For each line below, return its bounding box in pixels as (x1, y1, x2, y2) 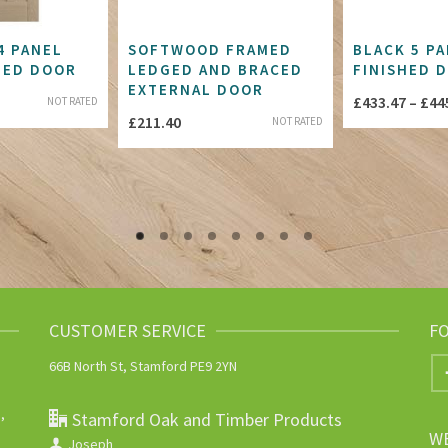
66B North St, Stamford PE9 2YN (48, 357, 237, 375)
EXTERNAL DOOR (128, 80, 264, 99)
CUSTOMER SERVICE (48, 319, 206, 342)
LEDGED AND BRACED (128, 60, 303, 79)
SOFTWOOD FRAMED (128, 40, 292, 59)
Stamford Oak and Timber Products (71, 408, 342, 431)
